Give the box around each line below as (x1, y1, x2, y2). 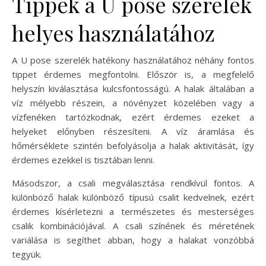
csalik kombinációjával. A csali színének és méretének (12, 219, 254, 232)
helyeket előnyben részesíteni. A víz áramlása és (12, 125, 254, 137)
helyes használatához (12, 18, 215, 47)
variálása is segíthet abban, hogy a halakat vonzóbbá (12, 233, 254, 246)
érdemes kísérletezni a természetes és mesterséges (12, 205, 254, 217)
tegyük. (12, 248, 42, 260)
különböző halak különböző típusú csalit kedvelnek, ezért (12, 191, 254, 203)
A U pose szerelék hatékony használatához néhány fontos (12, 53, 254, 66)
